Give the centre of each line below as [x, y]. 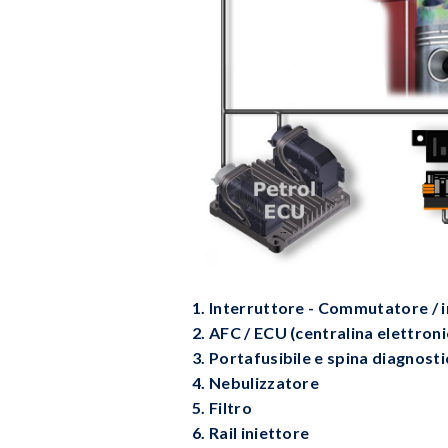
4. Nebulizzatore [257, 383]
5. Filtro [222, 408]
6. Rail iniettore [251, 433]
